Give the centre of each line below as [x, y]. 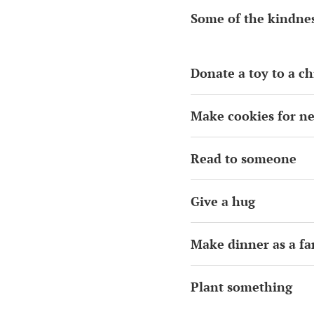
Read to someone [244, 158]
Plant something [241, 287]
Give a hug [223, 201]
